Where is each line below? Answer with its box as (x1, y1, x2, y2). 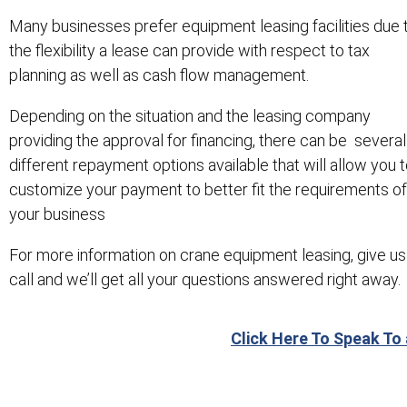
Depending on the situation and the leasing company (9, 106, 371, 126)
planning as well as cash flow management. (9, 65, 309, 85)
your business (9, 204, 105, 224)
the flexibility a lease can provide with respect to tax (9, 41, 370, 61)
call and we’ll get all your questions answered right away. (9, 270, 401, 290)
